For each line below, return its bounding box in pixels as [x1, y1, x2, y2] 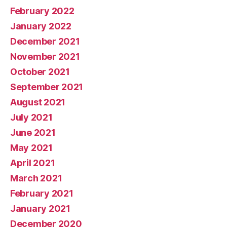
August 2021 [10, 97, 66, 108]
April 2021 [10, 158, 55, 169]
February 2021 [10, 188, 73, 199]
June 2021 [10, 127, 56, 138]
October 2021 [10, 66, 70, 78]
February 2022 [10, 6, 74, 17]
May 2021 [10, 142, 53, 154]
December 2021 [10, 36, 80, 47]
